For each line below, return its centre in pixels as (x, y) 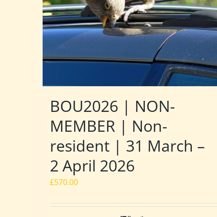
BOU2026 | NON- (112, 106)
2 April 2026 (92, 165)
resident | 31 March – (127, 145)
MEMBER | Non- (108, 125)
